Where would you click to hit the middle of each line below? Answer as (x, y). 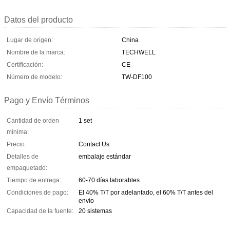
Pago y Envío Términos (47, 100)
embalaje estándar (105, 156)
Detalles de (23, 156)
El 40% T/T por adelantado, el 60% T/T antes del (146, 192)
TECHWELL (139, 52)
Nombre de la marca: (36, 52)
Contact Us (94, 144)
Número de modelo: (34, 77)
